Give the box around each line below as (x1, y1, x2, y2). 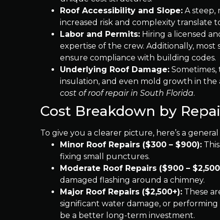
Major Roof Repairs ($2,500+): (60, 187, 182, 196)
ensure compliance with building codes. (60, 53, 216, 62)
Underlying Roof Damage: (60, 65, 169, 74)
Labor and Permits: (60, 29, 140, 39)
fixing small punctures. (60, 152, 150, 161)
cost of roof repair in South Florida (60, 88, 193, 98)
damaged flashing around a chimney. (60, 175, 205, 185)
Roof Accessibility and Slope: (60, 6, 183, 15)
